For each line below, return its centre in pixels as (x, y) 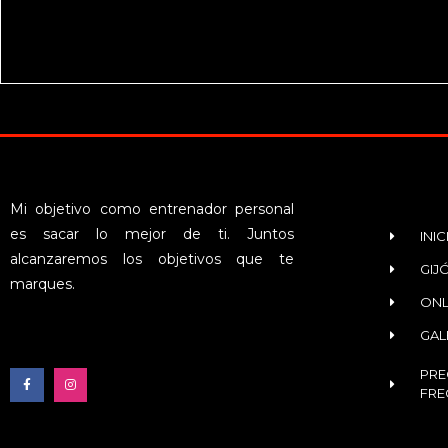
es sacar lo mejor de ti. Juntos (152, 234)
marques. (42, 284)
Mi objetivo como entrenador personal (152, 209)
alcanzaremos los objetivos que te (152, 259)
